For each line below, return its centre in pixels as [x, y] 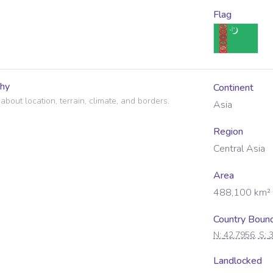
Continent [233, 88]
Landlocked [238, 261]
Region [228, 132]
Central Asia [239, 149]
